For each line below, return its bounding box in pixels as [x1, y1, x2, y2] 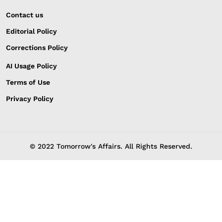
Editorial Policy [6, 27, 57, 36]
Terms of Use [6, 78, 50, 87]
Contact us [6, 11, 43, 19]
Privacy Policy [6, 95, 54, 103]
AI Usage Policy [6, 62, 57, 70]
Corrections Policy [6, 44, 68, 52]
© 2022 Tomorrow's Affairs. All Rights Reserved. [30, 142, 192, 151]
